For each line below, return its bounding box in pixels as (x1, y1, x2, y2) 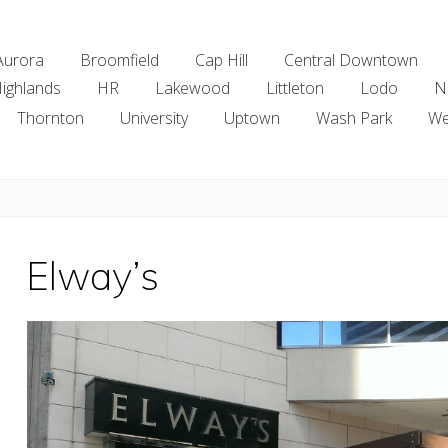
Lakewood (155, 77, 230, 100)
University (120, 106, 188, 129)
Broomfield (80, 49, 159, 72)
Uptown (224, 106, 280, 129)
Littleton (266, 77, 324, 100)
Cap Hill (195, 49, 248, 72)
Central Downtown (284, 49, 418, 72)
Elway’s (26, 251, 159, 301)
